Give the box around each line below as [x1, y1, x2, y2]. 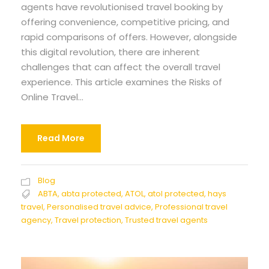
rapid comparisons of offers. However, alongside [21, 31, 237, 44]
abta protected [61, 188, 121, 200]
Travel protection [55, 214, 121, 226]
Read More [37, 132, 85, 145]
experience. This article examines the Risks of [21, 76, 222, 89]
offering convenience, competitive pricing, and [21, 16, 229, 29]
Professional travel [155, 201, 228, 213]
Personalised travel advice [47, 201, 151, 213]
